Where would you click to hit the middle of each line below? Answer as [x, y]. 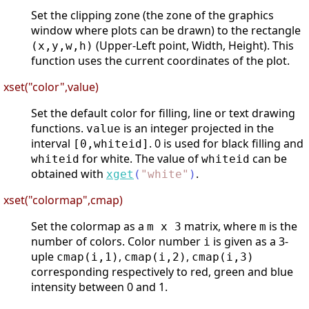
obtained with [69, 174]
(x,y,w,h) [62, 46]
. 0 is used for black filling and [226, 144]
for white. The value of [140, 159]
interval [52, 144]
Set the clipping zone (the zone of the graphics [152, 16]
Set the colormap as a [89, 227]
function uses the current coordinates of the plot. [160, 61]
